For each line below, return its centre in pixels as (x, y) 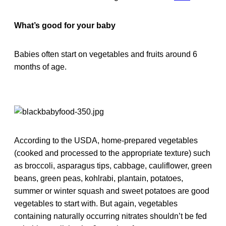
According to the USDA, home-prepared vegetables (106, 140)
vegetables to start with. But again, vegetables (96, 203)
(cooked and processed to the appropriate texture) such (112, 153)
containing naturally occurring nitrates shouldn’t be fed (110, 216)
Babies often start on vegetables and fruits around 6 (106, 54)
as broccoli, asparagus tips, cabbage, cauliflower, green (113, 165)
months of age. (40, 67)
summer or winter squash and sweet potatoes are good (112, 191)
